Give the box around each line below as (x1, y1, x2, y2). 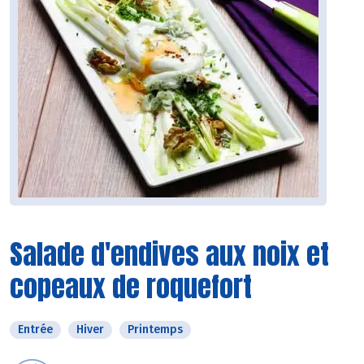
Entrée (18, 323, 53, 337)
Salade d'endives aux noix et (10, 233, 329, 275)
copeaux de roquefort (10, 266, 252, 308)
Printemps (128, 323, 183, 337)
